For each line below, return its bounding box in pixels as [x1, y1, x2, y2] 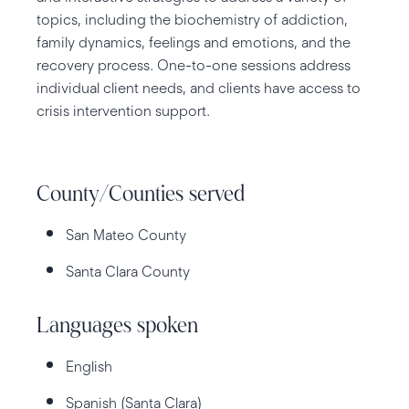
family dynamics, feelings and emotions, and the [37, 33, 351, 51]
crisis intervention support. [37, 101, 210, 120]
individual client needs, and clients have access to [37, 79, 361, 97]
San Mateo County [66, 225, 186, 244]
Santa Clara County [66, 262, 190, 280]
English [66, 357, 112, 375]
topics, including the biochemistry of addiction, [37, 10, 348, 28]
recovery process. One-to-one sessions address [37, 56, 351, 74]
